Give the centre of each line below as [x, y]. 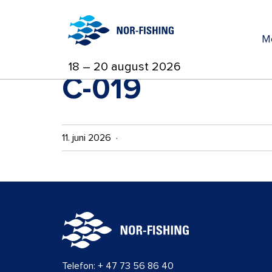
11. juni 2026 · [92, 138]
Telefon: [80, 266]
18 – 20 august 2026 [124, 67]
